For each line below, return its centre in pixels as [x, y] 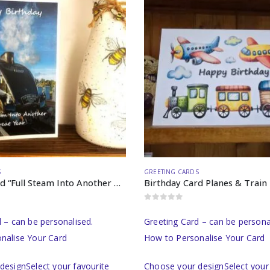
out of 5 [164, 207]
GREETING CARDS [171, 171]
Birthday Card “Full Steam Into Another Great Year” [117, 182]
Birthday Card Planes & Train [206, 182]
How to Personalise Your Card [205, 237]
